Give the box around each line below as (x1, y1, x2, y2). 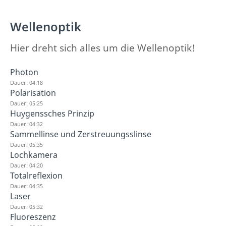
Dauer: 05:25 (10, 99, 43, 107)
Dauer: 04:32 (10, 120, 43, 128)
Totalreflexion (10, 169, 63, 181)
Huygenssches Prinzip (10, 107, 94, 119)
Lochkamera (10, 149, 58, 160)
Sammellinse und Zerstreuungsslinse (10, 128, 151, 140)
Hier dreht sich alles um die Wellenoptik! (10, 41, 195, 54)
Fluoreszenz (10, 211, 56, 222)
